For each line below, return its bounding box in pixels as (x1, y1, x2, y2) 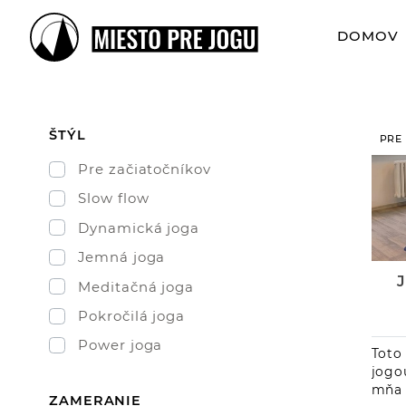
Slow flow (78, 190, 150, 208)
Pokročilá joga (78, 307, 185, 324)
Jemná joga (78, 249, 166, 266)
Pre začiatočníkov (78, 161, 211, 178)
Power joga (78, 337, 163, 354)
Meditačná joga (78, 278, 194, 295)
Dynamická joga (78, 219, 199, 237)
